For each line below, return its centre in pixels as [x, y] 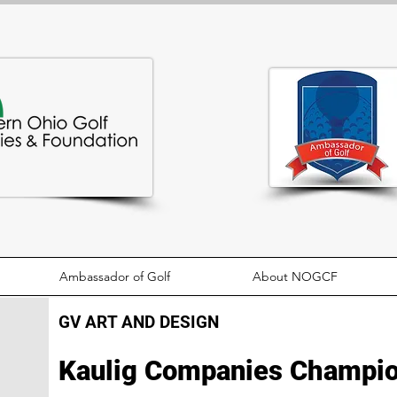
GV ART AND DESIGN [139, 322]
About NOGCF [296, 276]
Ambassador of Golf [114, 276]
